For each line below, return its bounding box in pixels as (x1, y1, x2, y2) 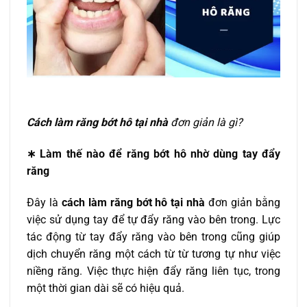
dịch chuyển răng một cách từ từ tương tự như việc (27, 247, 280, 260)
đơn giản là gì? (168, 116, 243, 130)
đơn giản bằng (205, 195, 281, 209)
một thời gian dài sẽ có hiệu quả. (27, 281, 184, 295)
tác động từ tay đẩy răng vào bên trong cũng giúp (27, 230, 280, 243)
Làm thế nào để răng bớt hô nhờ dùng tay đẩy (40, 147, 281, 160)
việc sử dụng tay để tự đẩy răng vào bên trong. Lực (27, 212, 280, 226)
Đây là (27, 195, 62, 209)
